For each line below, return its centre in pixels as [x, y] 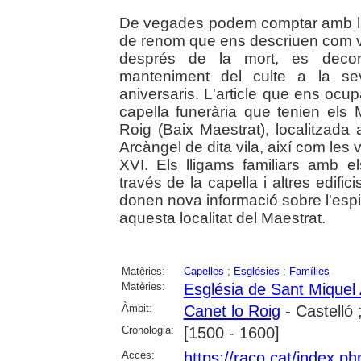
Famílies [309, 272]
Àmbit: [137, 309]
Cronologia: [147, 330]
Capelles [203, 272]
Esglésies [256, 272]
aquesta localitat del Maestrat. [222, 218]
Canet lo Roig [232, 311]
